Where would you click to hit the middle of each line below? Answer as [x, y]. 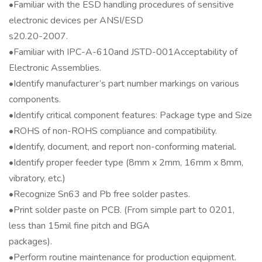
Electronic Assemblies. [55, 68]
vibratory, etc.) [37, 178]
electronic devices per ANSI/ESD [76, 20]
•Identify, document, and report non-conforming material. [123, 147]
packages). [30, 242]
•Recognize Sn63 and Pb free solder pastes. [99, 194]
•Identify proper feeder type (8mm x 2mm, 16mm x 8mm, [126, 163]
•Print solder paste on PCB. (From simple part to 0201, [122, 210]
